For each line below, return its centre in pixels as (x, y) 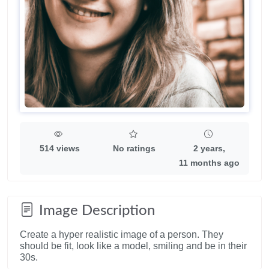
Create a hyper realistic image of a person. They (122, 234)
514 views (59, 148)
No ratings (134, 148)
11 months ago (210, 163)
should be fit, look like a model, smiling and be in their (133, 246)
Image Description (97, 211)
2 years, (210, 148)
